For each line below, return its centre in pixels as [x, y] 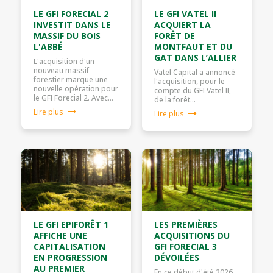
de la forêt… [175, 100]
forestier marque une [71, 80]
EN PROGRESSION [70, 258]
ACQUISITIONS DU [192, 236]
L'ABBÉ [48, 47]
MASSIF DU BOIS [67, 36]
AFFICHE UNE [60, 236]
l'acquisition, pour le [190, 82]
